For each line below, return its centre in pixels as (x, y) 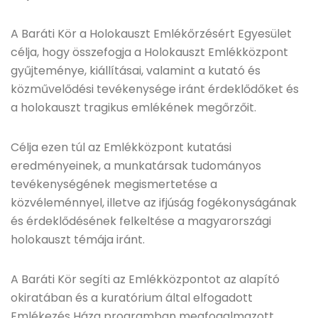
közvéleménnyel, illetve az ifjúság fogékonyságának (154, 203)
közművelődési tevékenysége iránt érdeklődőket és (155, 89)
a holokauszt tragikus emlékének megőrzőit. (133, 108)
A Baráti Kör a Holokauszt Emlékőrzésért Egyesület (151, 34)
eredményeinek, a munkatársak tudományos (136, 166)
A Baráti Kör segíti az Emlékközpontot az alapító (145, 279)
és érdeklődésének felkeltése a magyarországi (141, 221)
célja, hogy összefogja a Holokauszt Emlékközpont (149, 52)
